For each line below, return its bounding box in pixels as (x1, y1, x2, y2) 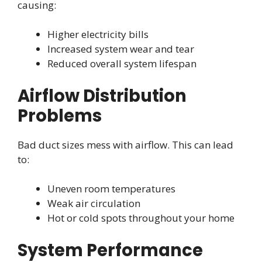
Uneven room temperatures (47, 182, 175, 196)
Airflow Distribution (18, 84, 187, 108)
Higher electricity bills (47, 27, 149, 42)
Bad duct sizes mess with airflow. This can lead (18, 137, 233, 151)
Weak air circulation (47, 196, 140, 211)
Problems (18, 104, 102, 127)
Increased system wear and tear (47, 42, 194, 56)
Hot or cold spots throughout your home (47, 211, 235, 225)
